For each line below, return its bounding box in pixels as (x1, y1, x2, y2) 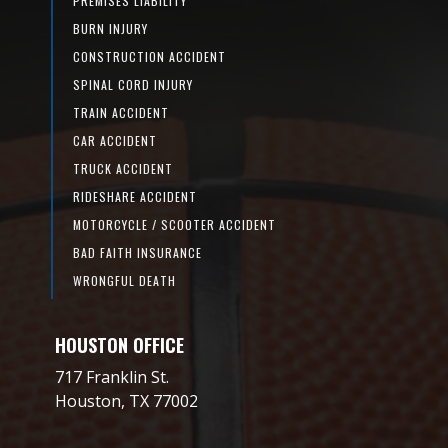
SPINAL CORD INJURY (72, 75, 193, 93)
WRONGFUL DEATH (72, 271, 176, 289)
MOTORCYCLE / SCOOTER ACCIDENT (72, 215, 276, 233)
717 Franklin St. (54, 365, 169, 388)
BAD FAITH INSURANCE (72, 243, 202, 261)
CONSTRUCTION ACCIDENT (72, 47, 226, 65)
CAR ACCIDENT (72, 131, 157, 149)
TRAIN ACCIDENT (72, 103, 169, 121)
